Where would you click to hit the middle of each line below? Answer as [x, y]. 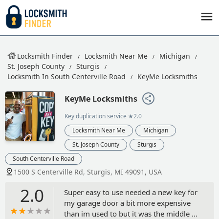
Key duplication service [96, 116]
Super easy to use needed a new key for [131, 192]
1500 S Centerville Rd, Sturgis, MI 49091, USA [88, 172]
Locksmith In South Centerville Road [66, 77]
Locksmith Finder [45, 56]
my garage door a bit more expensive [127, 203]
